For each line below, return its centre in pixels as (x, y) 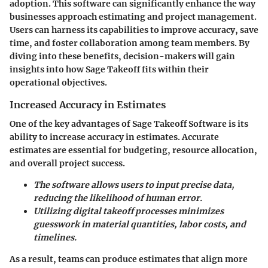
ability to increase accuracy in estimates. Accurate (114, 137)
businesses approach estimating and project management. (133, 16)
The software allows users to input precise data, (134, 185)
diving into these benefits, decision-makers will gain (122, 56)
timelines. (55, 237)
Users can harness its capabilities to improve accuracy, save (134, 30)
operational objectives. (58, 82)
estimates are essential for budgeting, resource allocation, (133, 150)
